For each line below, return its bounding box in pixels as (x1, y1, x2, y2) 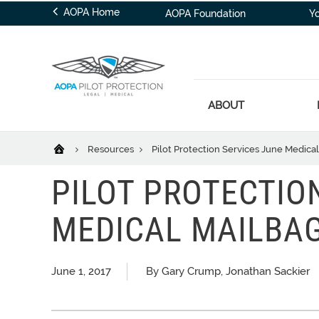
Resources (88, 144, 136, 155)
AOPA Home (61, 6, 120, 18)
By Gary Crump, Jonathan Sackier (146, 265, 310, 278)
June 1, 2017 (51, 265, 111, 278)
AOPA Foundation (165, 8, 246, 19)
